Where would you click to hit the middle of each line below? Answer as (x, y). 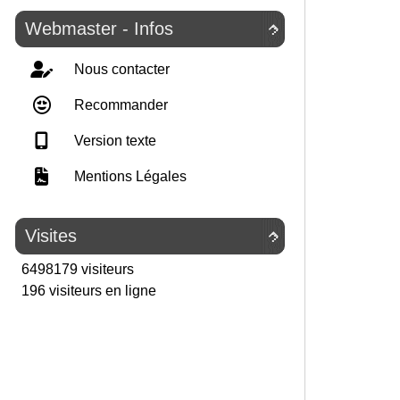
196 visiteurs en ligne (87, 291)
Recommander (119, 105)
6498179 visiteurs (76, 269)
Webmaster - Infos (99, 29)
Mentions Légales (129, 176)
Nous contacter (120, 69)
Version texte (113, 141)
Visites (51, 236)
